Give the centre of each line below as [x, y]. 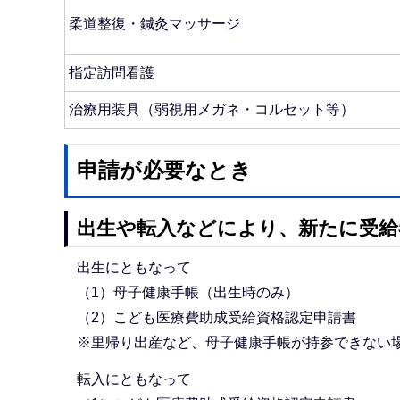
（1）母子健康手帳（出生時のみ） [187, 292]
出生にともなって [133, 267]
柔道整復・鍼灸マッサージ [154, 23]
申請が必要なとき [164, 171]
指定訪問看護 [112, 72]
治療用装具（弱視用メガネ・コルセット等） [212, 109]
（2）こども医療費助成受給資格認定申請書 [216, 317]
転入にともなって [133, 379]
